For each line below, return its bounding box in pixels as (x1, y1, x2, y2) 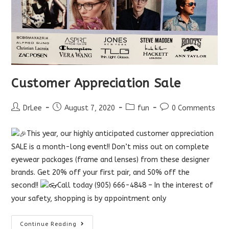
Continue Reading (20, 221, 77, 228)
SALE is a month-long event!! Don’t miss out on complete (11, 143, 210, 152)
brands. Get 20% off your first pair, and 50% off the (11, 168, 190, 177)
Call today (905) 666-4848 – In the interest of (57, 181, 214, 190)
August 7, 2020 (64, 104, 116, 113)
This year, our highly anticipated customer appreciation (27, 129, 214, 139)
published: (52, 113, 87, 123)
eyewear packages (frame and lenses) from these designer (11, 155, 210, 165)
